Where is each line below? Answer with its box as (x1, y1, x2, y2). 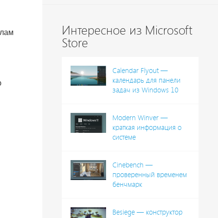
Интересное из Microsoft (61, 23, 192, 38)
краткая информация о (112, 123, 182, 132)
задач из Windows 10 (112, 86, 179, 95)
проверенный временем (112, 170, 187, 180)
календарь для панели (112, 76, 181, 85)
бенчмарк (112, 180, 142, 189)
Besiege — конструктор (112, 208, 182, 217)
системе (112, 133, 136, 142)
